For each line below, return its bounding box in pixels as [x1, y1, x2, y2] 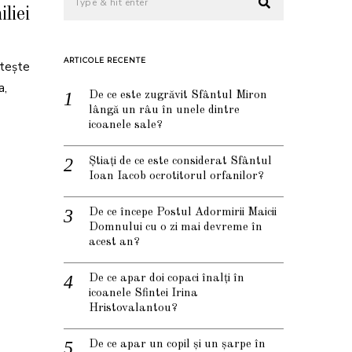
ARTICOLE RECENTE [64, 56, 146, 65]
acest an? [89, 236, 140, 249]
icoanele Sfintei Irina [89, 288, 198, 300]
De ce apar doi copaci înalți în [89, 273, 244, 285]
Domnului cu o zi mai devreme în [89, 222, 262, 234]
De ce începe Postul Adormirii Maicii [89, 207, 277, 219]
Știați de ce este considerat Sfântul [89, 156, 272, 168]
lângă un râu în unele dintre [89, 104, 240, 117]
